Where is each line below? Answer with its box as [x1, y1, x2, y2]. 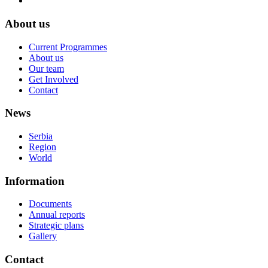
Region [29, 142, 56, 152]
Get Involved [29, 74, 78, 84]
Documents [29, 199, 72, 209]
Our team [29, 63, 64, 74]
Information [5, 174, 65, 187]
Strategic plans [29, 220, 84, 231]
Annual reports [29, 209, 85, 220]
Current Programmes [29, 41, 107, 52]
